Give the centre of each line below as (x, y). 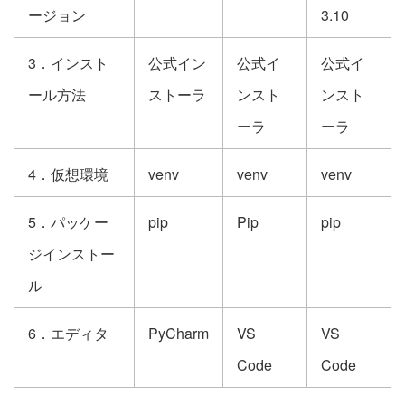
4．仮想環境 (68, 174)
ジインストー (71, 254)
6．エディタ (68, 333)
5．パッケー (68, 222)
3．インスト (68, 63)
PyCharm (179, 333)
